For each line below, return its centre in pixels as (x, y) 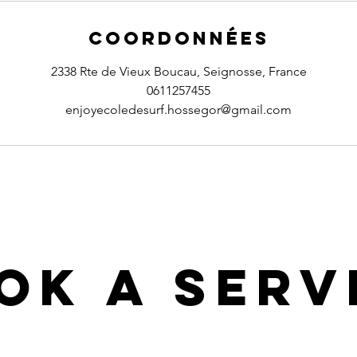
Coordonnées (178, 38)
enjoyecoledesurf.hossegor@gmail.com (178, 110)
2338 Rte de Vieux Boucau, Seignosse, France (178, 71)
